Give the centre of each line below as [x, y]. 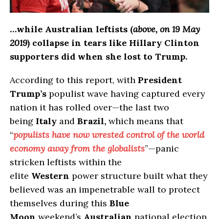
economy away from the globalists [77, 148]
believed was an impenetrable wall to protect [105, 189]
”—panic [162, 148]
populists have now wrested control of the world [109, 134]
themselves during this [60, 203]
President [160, 80]
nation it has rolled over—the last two [89, 107]
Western [50, 175]
